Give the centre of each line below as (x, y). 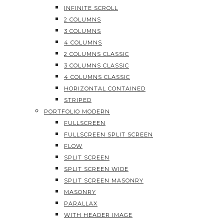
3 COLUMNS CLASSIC (96, 65)
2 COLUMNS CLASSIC (96, 54)
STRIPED (78, 100)
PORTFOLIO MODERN (77, 111)
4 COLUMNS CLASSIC (97, 77)
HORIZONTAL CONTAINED (105, 88)
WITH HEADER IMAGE (98, 215)
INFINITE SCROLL (91, 8)
